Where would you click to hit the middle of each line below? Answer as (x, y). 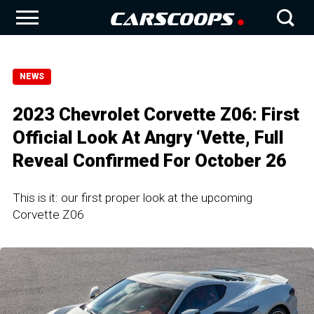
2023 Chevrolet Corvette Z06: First (156, 114)
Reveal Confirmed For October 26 (150, 161)
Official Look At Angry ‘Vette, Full (148, 137)
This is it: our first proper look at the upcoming (132, 198)
